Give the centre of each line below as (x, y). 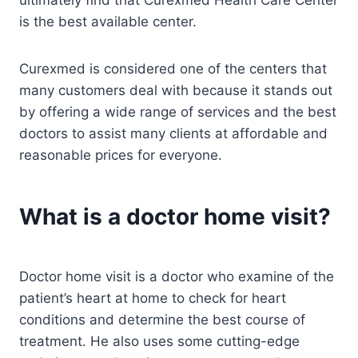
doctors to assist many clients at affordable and (173, 133)
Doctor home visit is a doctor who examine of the (177, 276)
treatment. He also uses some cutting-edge (159, 341)
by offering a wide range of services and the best (178, 111)
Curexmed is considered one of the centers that (173, 68)
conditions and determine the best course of (162, 319)
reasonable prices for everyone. (121, 155)
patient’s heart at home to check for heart (153, 298)
